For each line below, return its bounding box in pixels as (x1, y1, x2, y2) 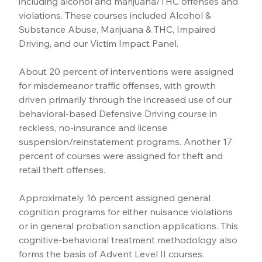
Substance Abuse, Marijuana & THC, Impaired (19, 23, 219, 36)
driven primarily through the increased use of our (19, 94, 235, 106)
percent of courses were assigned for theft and (19, 150, 226, 162)
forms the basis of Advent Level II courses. (19, 248, 205, 260)
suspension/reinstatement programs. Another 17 (19, 136, 235, 148)
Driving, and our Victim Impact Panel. (19, 37, 179, 50)
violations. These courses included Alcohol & (19, 9, 214, 22)
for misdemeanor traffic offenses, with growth (19, 80, 219, 92)
